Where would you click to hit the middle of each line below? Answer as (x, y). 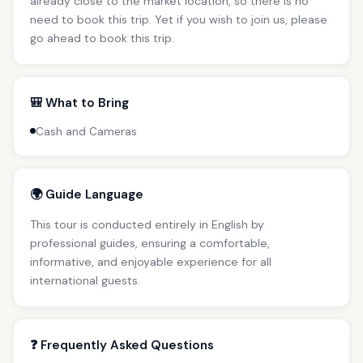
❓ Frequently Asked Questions (122, 345)
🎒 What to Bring (79, 102)
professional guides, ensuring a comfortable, (150, 243)
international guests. (85, 280)
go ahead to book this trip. (102, 38)
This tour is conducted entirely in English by (147, 224)
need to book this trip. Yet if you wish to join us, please (179, 19)
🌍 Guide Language (87, 194)
